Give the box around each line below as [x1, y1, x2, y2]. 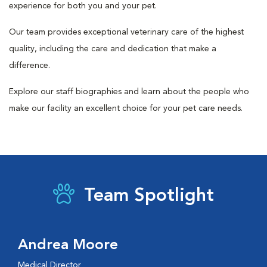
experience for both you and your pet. [9, 2, 157, 10]
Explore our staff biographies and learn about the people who [9, 88, 249, 96]
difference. [9, 61, 50, 70]
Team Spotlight [84, 187, 214, 205]
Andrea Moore [18, 238, 118, 253]
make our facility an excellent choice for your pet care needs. [9, 104, 243, 113]
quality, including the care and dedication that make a [9, 45, 216, 53]
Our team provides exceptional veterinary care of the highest [9, 28, 244, 36]
